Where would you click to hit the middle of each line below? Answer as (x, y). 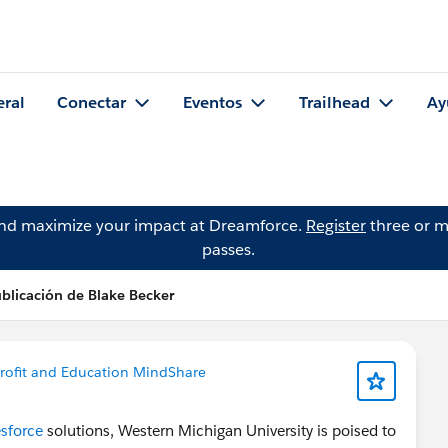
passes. (228, 249)
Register (336, 225)
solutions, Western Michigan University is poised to (219, 430)
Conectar (91, 103)
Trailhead (334, 103)
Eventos (212, 103)
